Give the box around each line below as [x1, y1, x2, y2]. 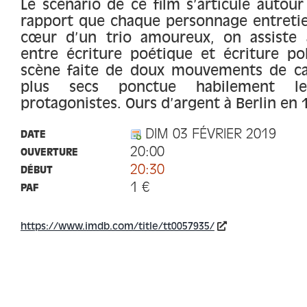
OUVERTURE [20, 148, 78, 158]
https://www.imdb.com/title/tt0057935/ [20, 222, 214, 232]
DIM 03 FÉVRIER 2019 [141, 128, 277, 142]
